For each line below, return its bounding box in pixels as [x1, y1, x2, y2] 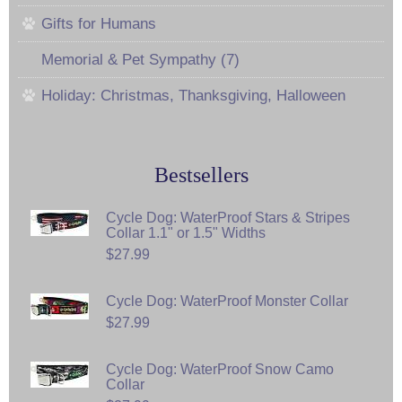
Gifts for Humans [41, 14, 156, 32]
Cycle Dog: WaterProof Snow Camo [106, 361, 334, 377]
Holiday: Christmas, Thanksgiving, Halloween [41, 86, 345, 104]
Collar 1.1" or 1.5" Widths [106, 224, 266, 240]
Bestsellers [153, 162, 249, 187]
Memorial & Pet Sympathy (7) [41, 50, 240, 68]
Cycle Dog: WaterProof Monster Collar [106, 293, 348, 309]
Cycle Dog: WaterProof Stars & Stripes [106, 209, 350, 225]
